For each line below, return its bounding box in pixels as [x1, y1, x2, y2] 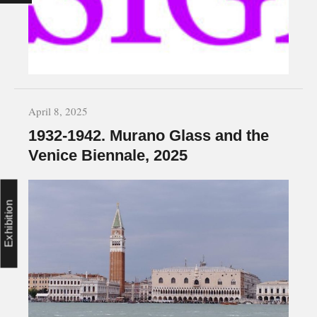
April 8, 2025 [28, 103, 88, 118]
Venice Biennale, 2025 [28, 146, 188, 164]
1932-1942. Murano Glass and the [28, 126, 269, 144]
